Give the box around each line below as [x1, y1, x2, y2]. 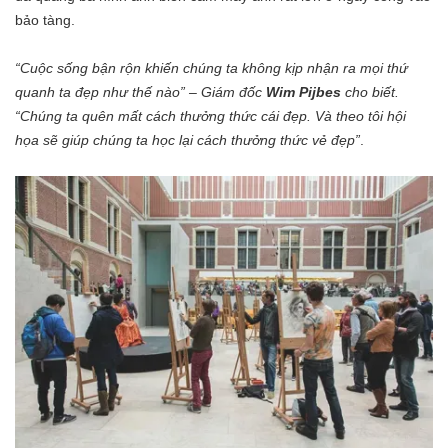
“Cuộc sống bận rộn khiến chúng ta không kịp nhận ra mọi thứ [15, 59, 408, 76]
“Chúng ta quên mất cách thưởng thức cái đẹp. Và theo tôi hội [15, 107, 406, 124]
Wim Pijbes [266, 83, 341, 100]
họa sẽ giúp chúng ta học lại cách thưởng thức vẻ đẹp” [15, 131, 360, 148]
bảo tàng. [15, 11, 75, 28]
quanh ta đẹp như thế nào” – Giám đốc [15, 83, 266, 100]
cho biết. [341, 83, 399, 100]
